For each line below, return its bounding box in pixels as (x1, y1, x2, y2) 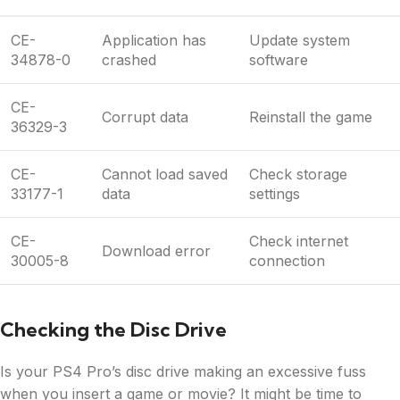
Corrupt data (102, 108, 188, 127)
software (249, 51, 308, 70)
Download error (102, 242, 211, 261)
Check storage (249, 165, 347, 184)
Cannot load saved (102, 165, 228, 184)
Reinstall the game (249, 108, 372, 127)
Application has (102, 31, 206, 50)
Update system (249, 31, 350, 50)
